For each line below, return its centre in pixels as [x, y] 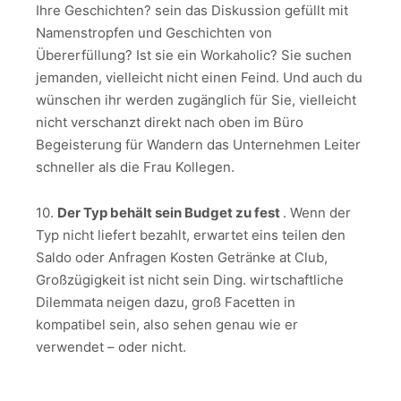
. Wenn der [317, 212]
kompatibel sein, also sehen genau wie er [167, 324]
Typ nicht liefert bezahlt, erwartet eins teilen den [191, 235]
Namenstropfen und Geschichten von [154, 33]
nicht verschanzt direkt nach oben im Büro [170, 123]
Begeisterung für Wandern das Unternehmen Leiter [198, 145]
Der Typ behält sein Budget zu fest [170, 212]
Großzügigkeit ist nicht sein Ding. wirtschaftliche [190, 279]
